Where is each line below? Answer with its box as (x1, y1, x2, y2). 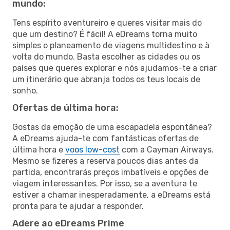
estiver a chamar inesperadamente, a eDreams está (12, 189, 210, 200)
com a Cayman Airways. (120, 144, 214, 155)
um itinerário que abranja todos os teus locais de (12, 74, 200, 84)
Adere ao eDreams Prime (12, 217, 124, 229)
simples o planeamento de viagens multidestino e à (12, 40, 209, 50)
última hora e (12, 144, 65, 155)
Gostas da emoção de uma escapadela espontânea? (12, 122, 212, 132)
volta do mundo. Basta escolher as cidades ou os (12, 51, 200, 62)
